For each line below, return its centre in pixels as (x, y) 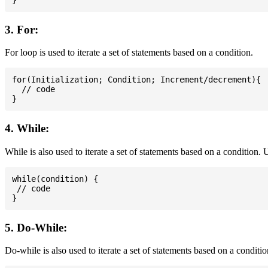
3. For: (22, 29)
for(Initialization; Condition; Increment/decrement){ (136, 80)
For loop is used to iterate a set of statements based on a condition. (129, 53)
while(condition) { (55, 179)
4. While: (27, 129)
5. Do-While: (36, 227)
